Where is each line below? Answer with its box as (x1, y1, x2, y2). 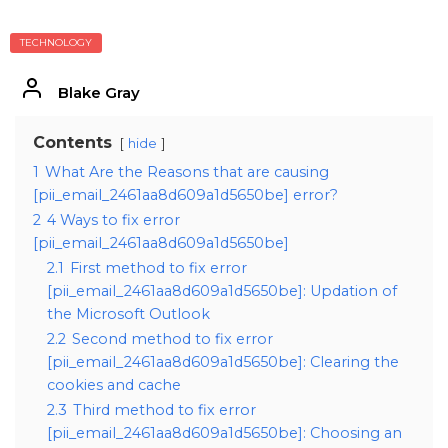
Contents (33, 133, 112, 153)
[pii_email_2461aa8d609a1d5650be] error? (33, 186, 338, 205)
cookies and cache (47, 376, 181, 395)
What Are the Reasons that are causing (45, 163, 329, 182)
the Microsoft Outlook (47, 305, 210, 324)
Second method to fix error (72, 330, 273, 349)
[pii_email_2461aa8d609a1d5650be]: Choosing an (47, 424, 402, 443)
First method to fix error (70, 259, 247, 278)
